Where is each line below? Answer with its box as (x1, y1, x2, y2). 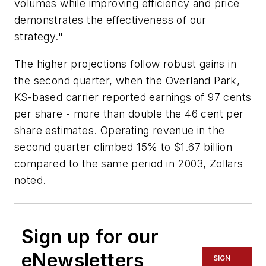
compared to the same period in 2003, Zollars (14, 157, 243, 170)
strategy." (14, 30, 64, 43)
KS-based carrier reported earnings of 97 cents (14, 90, 252, 103)
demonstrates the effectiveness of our (14, 14, 207, 27)
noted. (14, 173, 46, 186)
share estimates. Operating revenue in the (14, 123, 225, 137)
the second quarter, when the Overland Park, (14, 74, 240, 87)
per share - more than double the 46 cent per (14, 107, 244, 120)
